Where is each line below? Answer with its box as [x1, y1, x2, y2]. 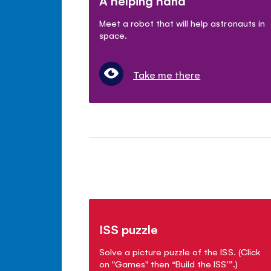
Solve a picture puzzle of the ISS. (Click [99, 246, 260, 258]
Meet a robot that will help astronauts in [99, 17, 265, 29]
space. [99, 29, 128, 41]
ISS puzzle [99, 221, 158, 238]
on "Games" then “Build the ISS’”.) [99, 258, 238, 270]
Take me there [133, 68, 201, 82]
